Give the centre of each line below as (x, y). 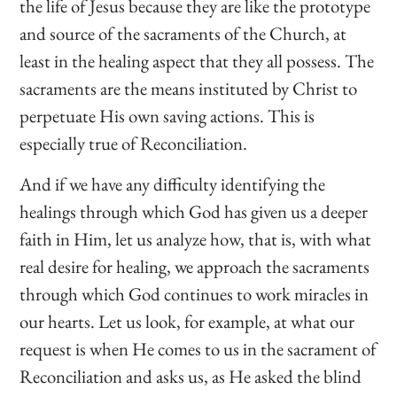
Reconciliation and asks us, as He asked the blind (191, 376)
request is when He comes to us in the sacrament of (198, 348)
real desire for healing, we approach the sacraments (195, 266)
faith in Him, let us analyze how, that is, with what (196, 238)
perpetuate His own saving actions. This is (167, 116)
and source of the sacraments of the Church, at (183, 34)
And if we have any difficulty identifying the (173, 183)
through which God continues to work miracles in (195, 293)
